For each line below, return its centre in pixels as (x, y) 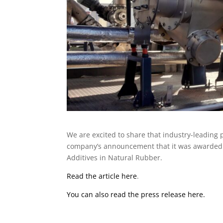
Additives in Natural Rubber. (115, 157)
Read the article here (102, 176)
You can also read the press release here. (136, 194)
